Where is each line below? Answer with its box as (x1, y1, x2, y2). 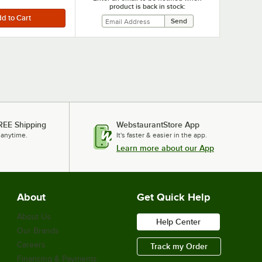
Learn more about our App (116, 143, 214, 153)
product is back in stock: (109, 2, 185, 11)
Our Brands (17, 226, 59, 235)
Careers (17, 240, 46, 249)
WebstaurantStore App (116, 120, 199, 129)
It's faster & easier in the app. (116, 131, 207, 139)
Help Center (156, 217, 201, 226)
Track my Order (150, 242, 208, 251)
